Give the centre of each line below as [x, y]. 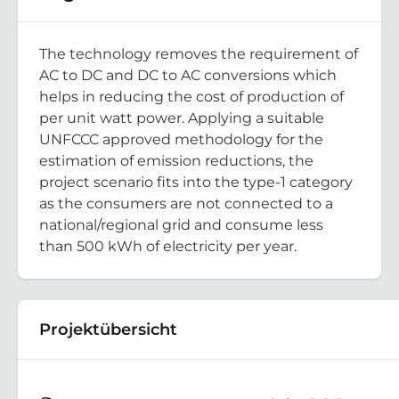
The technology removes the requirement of [199, 53]
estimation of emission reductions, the [176, 160]
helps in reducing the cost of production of [191, 96]
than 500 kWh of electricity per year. [168, 246]
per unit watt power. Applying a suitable [182, 118]
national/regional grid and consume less [181, 224]
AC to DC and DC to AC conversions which [188, 75]
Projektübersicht [108, 329]
